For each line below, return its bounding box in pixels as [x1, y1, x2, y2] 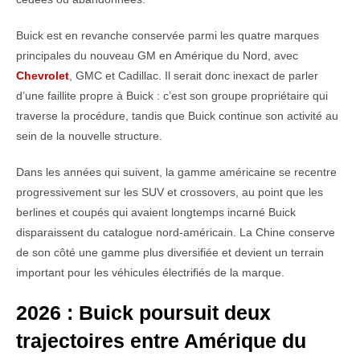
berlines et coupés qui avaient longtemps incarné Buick [16, 206, 296, 219]
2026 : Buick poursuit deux [16, 301, 271, 325]
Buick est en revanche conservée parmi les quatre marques [16, 29, 319, 43]
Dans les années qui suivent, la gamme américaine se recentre [16, 166, 337, 179]
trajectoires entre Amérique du [16, 329, 306, 353]
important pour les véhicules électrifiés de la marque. [16, 266, 284, 280]
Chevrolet [16, 69, 69, 83]
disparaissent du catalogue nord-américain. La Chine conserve [16, 226, 335, 239]
